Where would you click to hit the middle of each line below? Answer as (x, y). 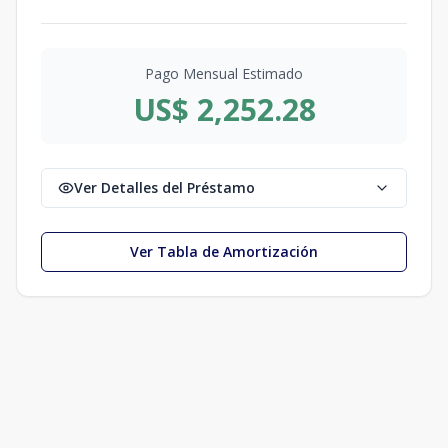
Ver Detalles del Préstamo (164, 187)
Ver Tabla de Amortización (224, 251)
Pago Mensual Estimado (224, 73)
